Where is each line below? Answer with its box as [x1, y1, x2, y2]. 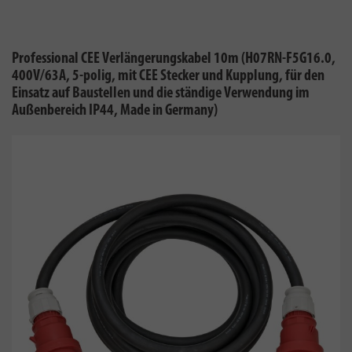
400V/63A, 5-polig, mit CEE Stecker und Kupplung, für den [12, 68, 324, 84]
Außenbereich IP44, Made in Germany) [12, 103, 218, 119]
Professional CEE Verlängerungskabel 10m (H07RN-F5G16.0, [12, 51, 335, 67]
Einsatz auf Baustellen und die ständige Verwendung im [12, 86, 310, 101]
